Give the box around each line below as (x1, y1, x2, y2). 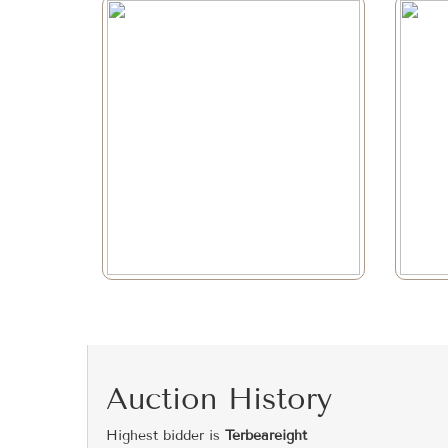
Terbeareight (225, 427, 307, 444)
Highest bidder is (106, 427, 225, 444)
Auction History (106, 381, 332, 417)
